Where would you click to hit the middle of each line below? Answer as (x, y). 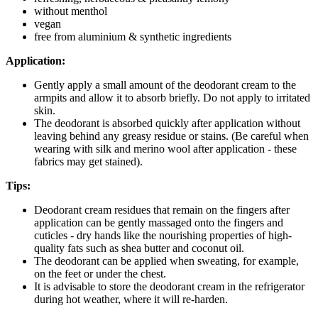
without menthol (71, 11)
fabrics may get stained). (88, 161)
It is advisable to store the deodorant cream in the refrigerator (169, 286)
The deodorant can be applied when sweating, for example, (166, 261)
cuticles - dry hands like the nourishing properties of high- (163, 235)
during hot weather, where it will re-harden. (131, 299)
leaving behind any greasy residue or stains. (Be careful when (171, 136)
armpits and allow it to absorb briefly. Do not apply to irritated (172, 97)
